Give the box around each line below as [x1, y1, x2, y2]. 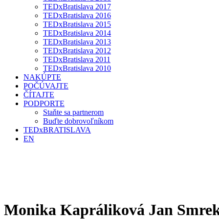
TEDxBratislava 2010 [43, 64, 111, 72]
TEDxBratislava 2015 [43, 20, 111, 28]
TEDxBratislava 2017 [43, 2, 111, 11]
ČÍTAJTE [23, 90, 54, 99]
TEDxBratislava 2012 [43, 46, 111, 55]
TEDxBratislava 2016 [43, 11, 111, 20]
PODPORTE [23, 99, 65, 108]
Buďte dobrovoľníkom [43, 117, 113, 125]
